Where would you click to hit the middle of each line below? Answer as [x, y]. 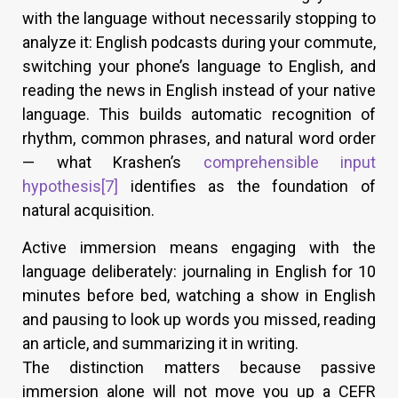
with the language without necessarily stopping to [199, 19]
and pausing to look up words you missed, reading [199, 320]
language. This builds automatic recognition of [199, 115]
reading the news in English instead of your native [199, 91]
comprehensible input [289, 163]
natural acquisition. [88, 211]
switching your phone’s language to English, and [199, 67]
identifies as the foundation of [247, 187]
